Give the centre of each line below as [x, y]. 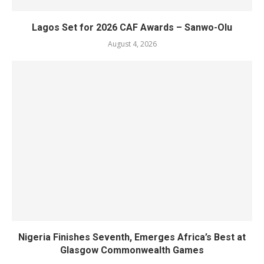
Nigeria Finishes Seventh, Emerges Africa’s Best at [132, 237]
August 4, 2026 [132, 44]
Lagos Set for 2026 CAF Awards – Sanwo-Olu [132, 27]
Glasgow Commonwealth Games [132, 250]
